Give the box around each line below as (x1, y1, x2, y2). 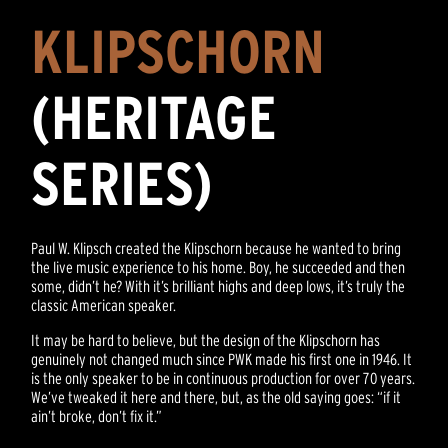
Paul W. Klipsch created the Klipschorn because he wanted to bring (31, 239, 402, 258)
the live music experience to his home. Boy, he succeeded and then (31, 258, 406, 277)
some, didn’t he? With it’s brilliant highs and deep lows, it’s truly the (31, 277, 406, 296)
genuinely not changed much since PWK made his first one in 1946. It (31, 350, 413, 369)
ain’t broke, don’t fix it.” (31, 407, 163, 426)
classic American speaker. (31, 296, 177, 315)
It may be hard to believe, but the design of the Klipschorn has (31, 331, 381, 350)
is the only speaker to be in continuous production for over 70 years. (31, 369, 416, 388)
